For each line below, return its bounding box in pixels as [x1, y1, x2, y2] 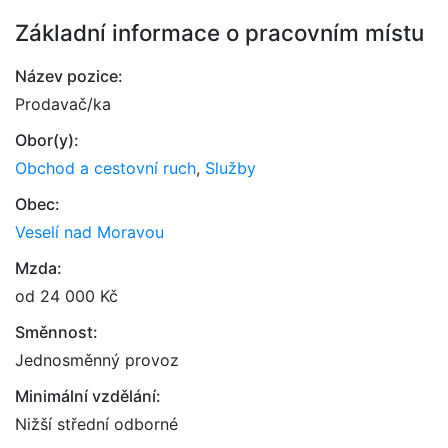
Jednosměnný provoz [15, 350, 179, 370]
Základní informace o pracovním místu [15, 19, 424, 46]
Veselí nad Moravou [15, 222, 164, 242]
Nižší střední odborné [15, 414, 178, 434]
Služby [205, 158, 256, 178]
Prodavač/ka [15, 94, 111, 114]
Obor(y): [15, 130, 79, 150]
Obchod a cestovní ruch [15, 158, 196, 178]
